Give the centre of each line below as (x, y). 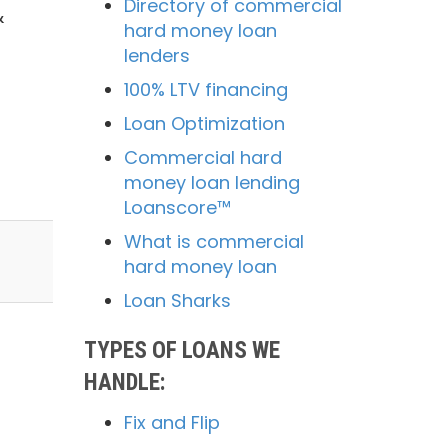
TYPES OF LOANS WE (181, 350)
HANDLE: (124, 382)
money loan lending (211, 182)
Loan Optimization (204, 123)
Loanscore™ (177, 207)
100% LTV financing (205, 89)
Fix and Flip (171, 422)
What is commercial (213, 241)
